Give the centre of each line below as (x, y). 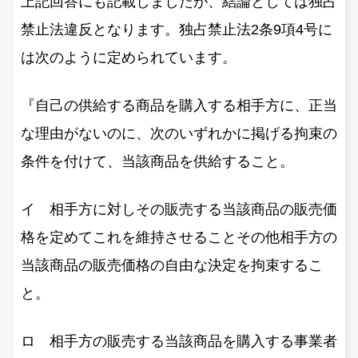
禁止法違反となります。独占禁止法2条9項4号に (177, 29)
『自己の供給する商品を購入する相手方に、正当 (179, 105)
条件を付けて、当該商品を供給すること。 (157, 161)
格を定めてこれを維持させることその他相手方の (179, 237)
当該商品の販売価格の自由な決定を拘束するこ (172, 265)
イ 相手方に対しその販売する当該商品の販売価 (179, 209)
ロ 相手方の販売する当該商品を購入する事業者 (179, 341)
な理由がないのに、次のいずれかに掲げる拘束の (179, 133)
